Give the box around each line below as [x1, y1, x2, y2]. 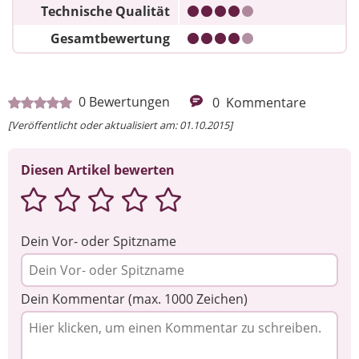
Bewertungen [89, 92, 170, 111]
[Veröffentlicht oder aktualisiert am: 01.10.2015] [8, 117, 232, 132]
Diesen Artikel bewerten [21, 160, 175, 179]
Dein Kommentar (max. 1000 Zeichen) [21, 289, 248, 308]
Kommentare [226, 93, 306, 111]
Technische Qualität [41, 2, 170, 21]
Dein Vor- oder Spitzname [21, 232, 176, 250]
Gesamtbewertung [50, 30, 170, 48]
